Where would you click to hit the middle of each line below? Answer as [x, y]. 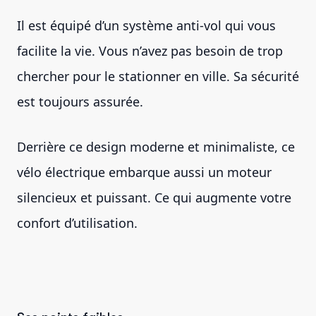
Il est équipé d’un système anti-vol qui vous [146, 25]
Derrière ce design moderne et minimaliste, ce [156, 146]
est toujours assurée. [82, 101]
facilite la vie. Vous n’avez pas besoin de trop [150, 50]
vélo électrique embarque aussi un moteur [144, 172]
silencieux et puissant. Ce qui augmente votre [154, 197]
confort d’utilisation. [79, 223]
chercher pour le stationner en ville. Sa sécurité [158, 76]
